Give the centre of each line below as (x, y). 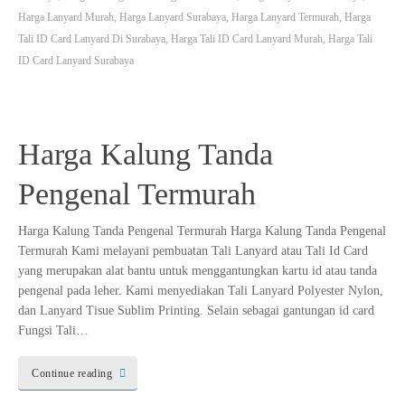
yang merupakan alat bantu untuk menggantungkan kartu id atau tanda (198, 271)
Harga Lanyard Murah (66, 17)
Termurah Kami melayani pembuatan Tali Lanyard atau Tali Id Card (193, 251)
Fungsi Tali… (53, 331)
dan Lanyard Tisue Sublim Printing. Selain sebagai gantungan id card (196, 311)
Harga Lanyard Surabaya (173, 17)
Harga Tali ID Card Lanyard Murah (247, 38)
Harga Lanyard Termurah (285, 17)
